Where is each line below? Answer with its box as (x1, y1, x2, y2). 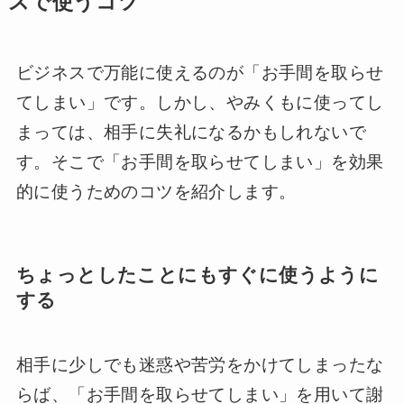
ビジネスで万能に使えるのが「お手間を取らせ (15, 62, 384, 82)
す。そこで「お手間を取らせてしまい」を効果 (15, 151, 384, 171)
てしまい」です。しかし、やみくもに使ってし (15, 92, 384, 112)
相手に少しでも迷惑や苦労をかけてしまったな (15, 355, 384, 375)
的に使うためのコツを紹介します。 (15, 181, 297, 201)
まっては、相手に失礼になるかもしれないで (15, 122, 366, 142)
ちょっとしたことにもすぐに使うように (15, 263, 380, 285)
